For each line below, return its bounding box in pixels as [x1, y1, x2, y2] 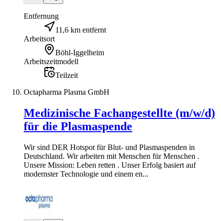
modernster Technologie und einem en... [24, 170, 148, 178]
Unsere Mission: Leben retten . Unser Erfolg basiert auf [24, 161, 196, 169]
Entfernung [24, 12, 59, 21]
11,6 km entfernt [55, 26, 106, 35]
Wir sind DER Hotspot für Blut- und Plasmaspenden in [24, 143, 195, 151]
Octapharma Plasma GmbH [24, 88, 110, 97]
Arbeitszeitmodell [24, 57, 78, 66]
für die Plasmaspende [24, 120, 132, 133]
